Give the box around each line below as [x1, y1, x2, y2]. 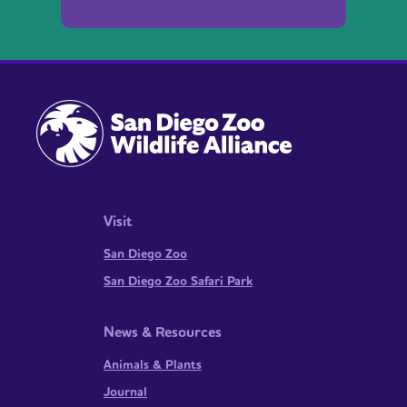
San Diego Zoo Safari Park [104, 273, 253, 291]
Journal [104, 383, 147, 402]
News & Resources [104, 323, 222, 342]
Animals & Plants [104, 356, 202, 374]
